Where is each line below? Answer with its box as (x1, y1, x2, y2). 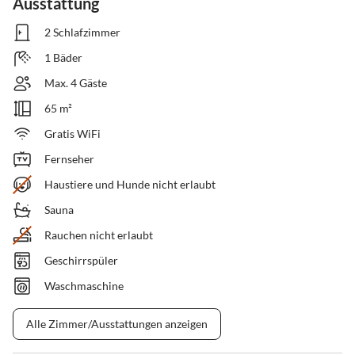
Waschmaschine (44, 279, 124, 293)
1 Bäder (44, 51, 82, 65)
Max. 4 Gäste (44, 76, 107, 90)
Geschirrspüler (44, 254, 118, 268)
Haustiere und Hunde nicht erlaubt (44, 177, 216, 192)
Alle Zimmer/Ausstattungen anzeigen (26, 317, 208, 331)
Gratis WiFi (44, 127, 101, 141)
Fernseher (44, 152, 94, 166)
